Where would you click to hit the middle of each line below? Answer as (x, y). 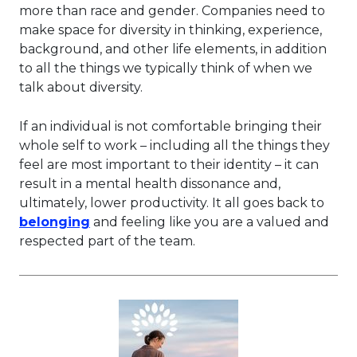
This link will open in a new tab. (198, 212)
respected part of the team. (107, 241)
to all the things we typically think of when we (166, 69)
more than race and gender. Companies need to (172, 11)
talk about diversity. (81, 88)
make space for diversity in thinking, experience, (171, 30)
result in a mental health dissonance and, (150, 184)
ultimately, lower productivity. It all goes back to (172, 203)
